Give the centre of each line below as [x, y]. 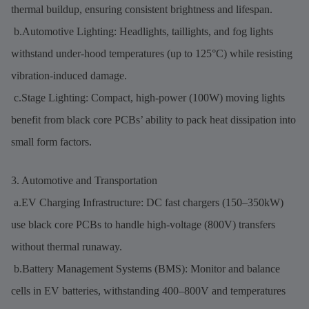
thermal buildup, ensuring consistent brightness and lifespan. [142, 9]
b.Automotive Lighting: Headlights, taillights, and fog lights [142, 31]
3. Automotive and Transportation [84, 180]
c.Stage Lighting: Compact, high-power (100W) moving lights [148, 97]
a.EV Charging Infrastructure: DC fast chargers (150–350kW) [147, 202]
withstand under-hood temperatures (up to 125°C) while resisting [152, 53]
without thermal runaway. [67, 246]
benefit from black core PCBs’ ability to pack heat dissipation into [153, 119]
